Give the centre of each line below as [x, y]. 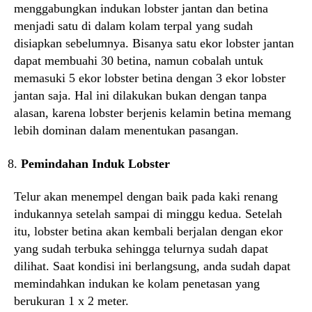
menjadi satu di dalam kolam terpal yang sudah [133, 26]
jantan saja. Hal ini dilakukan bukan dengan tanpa [140, 95]
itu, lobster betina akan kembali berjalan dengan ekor [148, 231]
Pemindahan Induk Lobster [95, 163]
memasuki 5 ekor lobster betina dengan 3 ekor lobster [150, 78]
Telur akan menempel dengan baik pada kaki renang [146, 196]
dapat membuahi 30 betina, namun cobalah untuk [139, 61]
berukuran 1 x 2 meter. [71, 301]
